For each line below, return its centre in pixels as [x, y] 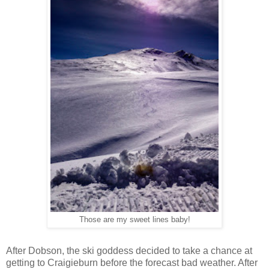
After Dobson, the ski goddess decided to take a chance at [129, 250]
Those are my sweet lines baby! [134, 219]
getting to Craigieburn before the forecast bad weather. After [132, 262]
